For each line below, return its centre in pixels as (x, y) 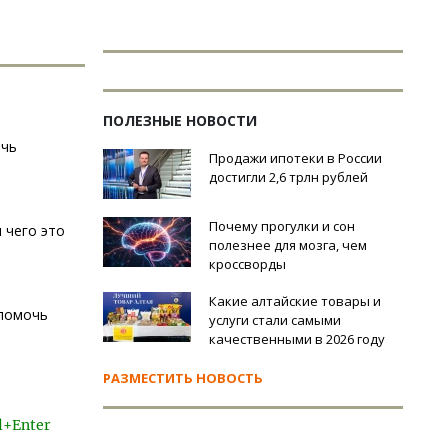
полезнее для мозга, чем (288, 245)
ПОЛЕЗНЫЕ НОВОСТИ (180, 120)
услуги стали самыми (275, 320)
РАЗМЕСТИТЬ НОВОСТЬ (183, 378)
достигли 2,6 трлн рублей (288, 177)
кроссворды (247, 264)
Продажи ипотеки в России (295, 158)
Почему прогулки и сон (282, 226)
